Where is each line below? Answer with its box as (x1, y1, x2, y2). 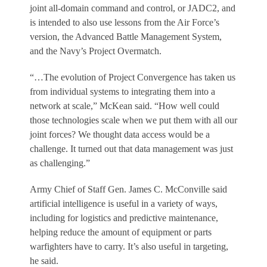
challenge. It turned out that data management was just (30, 143, 233, 154)
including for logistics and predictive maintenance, (30, 212, 218, 223)
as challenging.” (30, 157, 90, 168)
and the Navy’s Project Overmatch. (30, 45, 162, 56)
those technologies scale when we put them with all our (30, 114, 237, 125)
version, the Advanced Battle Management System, (30, 31, 222, 42)
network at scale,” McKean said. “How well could (30, 100, 219, 111)
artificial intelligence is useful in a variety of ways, (30, 198, 218, 209)
